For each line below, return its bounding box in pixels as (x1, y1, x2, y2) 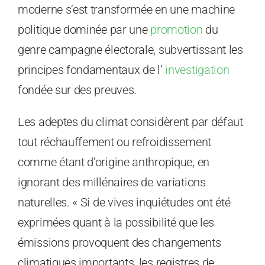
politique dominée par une (18, 22, 151, 37)
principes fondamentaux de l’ (18, 63, 166, 77)
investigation (165, 63, 230, 77)
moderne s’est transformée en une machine (18, 2, 235, 17)
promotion (150, 22, 203, 37)
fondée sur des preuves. (18, 83, 137, 98)
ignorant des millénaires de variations (18, 175, 206, 190)
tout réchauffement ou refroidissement (18, 135, 211, 150)
